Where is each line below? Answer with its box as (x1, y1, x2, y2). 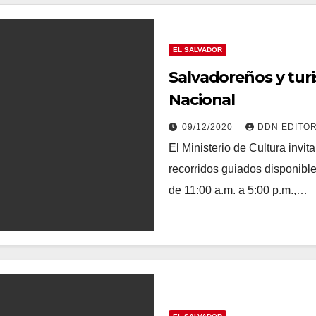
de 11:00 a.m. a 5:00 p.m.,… (169, 183, 308, 196)
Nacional (169, 90, 236, 109)
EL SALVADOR (173, 45, 222, 54)
